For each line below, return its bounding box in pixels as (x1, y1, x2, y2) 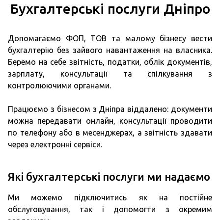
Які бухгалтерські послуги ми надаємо (8, 170, 210, 183)
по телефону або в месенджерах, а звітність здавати (8, 128, 212, 137)
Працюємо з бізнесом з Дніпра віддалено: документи (8, 105, 212, 113)
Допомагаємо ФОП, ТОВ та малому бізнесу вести (8, 34, 212, 43)
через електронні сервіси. (8, 140, 102, 149)
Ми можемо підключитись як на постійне (8, 193, 212, 202)
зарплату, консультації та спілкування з (8, 69, 212, 78)
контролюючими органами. (8, 81, 111, 90)
